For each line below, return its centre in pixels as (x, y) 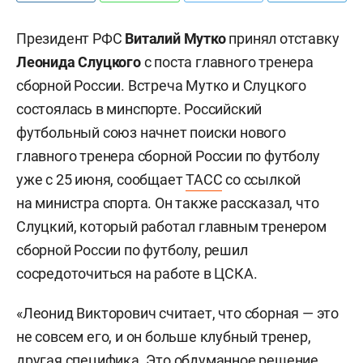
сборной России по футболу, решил (132, 250)
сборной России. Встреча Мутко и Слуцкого (161, 85)
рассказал (255, 203)
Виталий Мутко (175, 38)
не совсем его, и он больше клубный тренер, (164, 337)
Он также (188, 203)
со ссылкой (262, 179)
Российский (223, 109)
